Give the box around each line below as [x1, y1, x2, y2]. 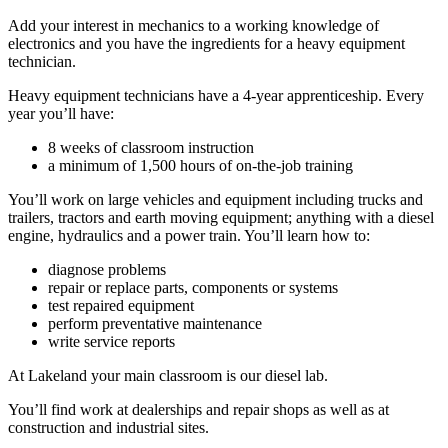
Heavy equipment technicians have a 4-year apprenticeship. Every [8, 87, 424, 105]
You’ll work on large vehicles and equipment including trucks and [8, 191, 423, 209]
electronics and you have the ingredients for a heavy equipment [8, 35, 405, 53]
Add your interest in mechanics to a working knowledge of [8, 17, 379, 35]
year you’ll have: [8, 105, 114, 123]
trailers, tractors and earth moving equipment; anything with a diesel [8, 209, 434, 227]
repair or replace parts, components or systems [48, 279, 338, 297]
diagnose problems [48, 261, 166, 279]
